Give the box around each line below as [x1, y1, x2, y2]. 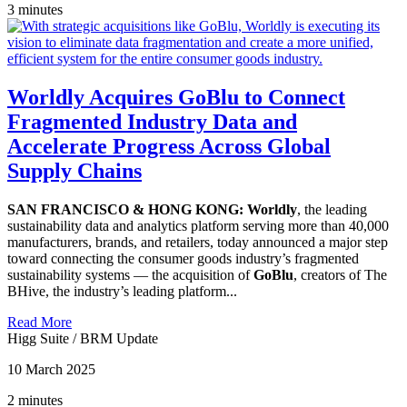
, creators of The [293, 267, 387, 283]
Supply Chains [7, 159, 142, 184]
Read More [7, 314, 72, 331]
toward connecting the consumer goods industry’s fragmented [7, 251, 359, 267]
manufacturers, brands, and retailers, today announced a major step [7, 234, 388, 251]
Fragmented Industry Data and [7, 110, 297, 134]
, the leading [297, 202, 367, 218]
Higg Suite [7, 331, 73, 347]
